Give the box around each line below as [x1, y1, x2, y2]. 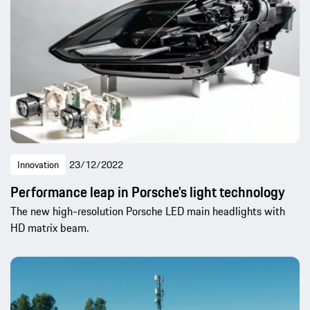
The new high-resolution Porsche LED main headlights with [10, 202, 285, 219]
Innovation [17, 156, 59, 172]
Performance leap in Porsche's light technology [10, 181, 285, 203]
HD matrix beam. [10, 219, 89, 236]
